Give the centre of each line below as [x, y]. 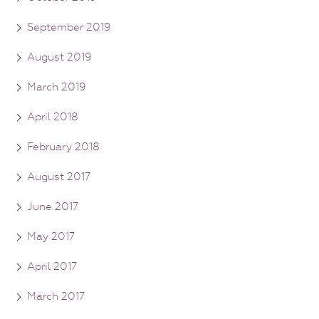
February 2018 [63, 147]
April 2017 [52, 267]
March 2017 [56, 297]
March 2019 [57, 87]
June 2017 [53, 207]
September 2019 [69, 27]
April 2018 [53, 117]
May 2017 [51, 237]
